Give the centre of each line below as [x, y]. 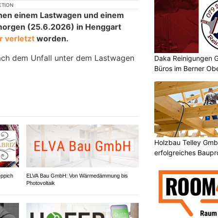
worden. [52, 38]
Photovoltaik [40, 183]
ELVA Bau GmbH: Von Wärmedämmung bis [77, 176]
